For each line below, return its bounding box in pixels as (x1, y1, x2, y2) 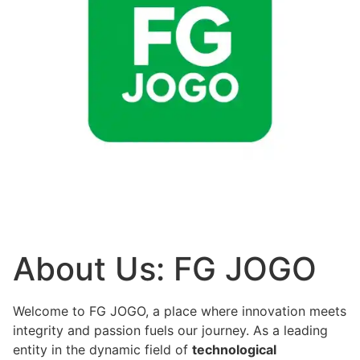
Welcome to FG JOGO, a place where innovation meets (13, 303, 346, 320)
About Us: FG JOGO (13, 249, 317, 289)
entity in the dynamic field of (13, 342, 192, 358)
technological (192, 342, 276, 358)
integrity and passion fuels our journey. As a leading (13, 322, 328, 339)
